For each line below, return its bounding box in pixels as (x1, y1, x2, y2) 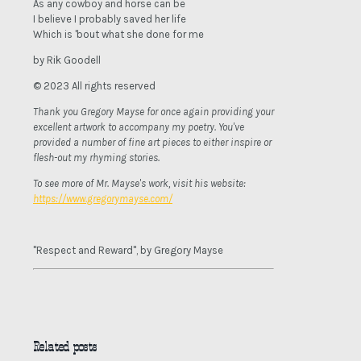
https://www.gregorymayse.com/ (33, 193, 172, 205)
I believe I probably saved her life (33, 13, 186, 26)
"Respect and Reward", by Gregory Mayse (33, 244, 223, 257)
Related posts (33, 338, 97, 356)
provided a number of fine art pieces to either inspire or (33, 136, 272, 149)
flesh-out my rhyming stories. (33, 151, 160, 164)
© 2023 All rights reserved (33, 80, 156, 93)
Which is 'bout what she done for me (33, 28, 204, 41)
